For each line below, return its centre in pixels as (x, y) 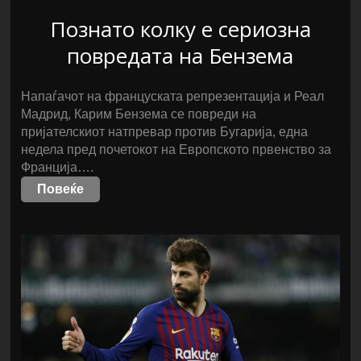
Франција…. (58, 167)
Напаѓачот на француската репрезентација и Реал (173, 96)
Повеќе (61, 189)
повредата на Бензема (180, 56)
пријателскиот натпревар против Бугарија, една (165, 132)
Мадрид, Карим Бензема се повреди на (139, 114)
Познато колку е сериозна (180, 29)
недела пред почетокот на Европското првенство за (176, 149)
